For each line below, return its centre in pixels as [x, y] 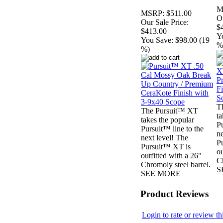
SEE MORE [161, 174]
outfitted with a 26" [171, 156]
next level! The [165, 138]
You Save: [157, 40]
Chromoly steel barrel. [176, 165]
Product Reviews [174, 194]
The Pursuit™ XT [169, 111]
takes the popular [167, 120]
